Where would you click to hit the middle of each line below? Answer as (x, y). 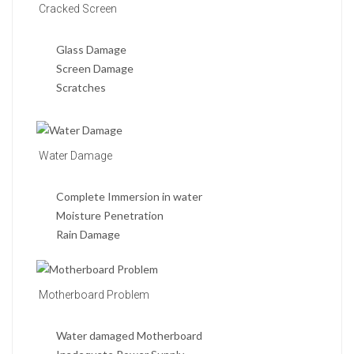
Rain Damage (88, 235)
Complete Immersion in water (129, 197)
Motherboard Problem (93, 295)
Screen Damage (95, 69)
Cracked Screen (77, 9)
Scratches (81, 88)
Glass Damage (91, 50)
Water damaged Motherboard (129, 336)
